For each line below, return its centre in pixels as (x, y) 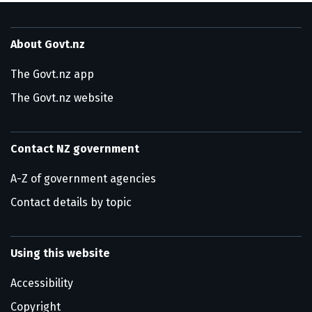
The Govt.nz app (52, 74)
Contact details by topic (71, 202)
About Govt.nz (48, 44)
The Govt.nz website (62, 98)
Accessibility (42, 283)
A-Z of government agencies (83, 179)
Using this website (60, 253)
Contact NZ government (75, 149)
